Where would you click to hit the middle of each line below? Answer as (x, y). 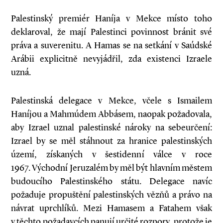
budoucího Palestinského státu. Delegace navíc (111, 181)
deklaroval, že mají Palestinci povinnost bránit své (111, 32)
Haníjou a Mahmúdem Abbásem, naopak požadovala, (111, 114)
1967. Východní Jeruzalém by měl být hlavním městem (111, 168)
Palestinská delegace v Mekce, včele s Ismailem (111, 101)
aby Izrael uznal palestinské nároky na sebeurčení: (111, 127)
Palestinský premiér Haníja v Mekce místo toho (111, 18)
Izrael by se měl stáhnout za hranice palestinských (111, 141)
